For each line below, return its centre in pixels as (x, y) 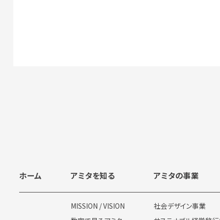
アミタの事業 (177, 176)
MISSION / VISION (98, 206)
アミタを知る (93, 176)
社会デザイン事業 (180, 206)
